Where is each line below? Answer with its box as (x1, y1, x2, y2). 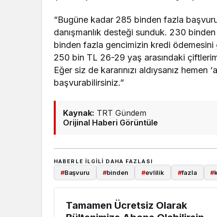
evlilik (145, 168, 165, 176)
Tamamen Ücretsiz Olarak (66, 200, 187, 211)
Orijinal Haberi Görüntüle (63, 117, 158, 127)
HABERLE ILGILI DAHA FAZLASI (54, 157, 153, 165)
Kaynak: (63, 108, 94, 118)
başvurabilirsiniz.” (54, 77, 124, 88)
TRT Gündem (94, 108, 146, 118)
